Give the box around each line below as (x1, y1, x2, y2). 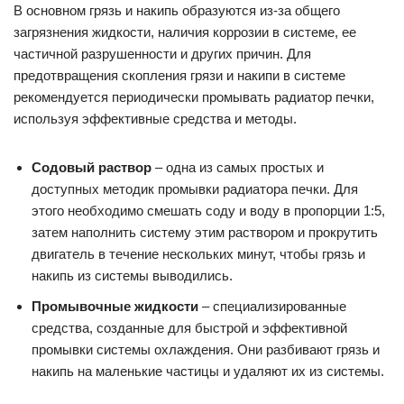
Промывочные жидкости (32, 298, 198, 315)
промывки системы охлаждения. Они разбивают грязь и (32, 342, 380, 358)
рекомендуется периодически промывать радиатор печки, (14, 89, 374, 106)
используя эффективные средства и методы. (14, 111, 297, 127)
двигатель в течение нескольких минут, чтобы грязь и (32, 246, 365, 262)
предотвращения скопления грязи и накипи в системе (14, 68, 345, 84)
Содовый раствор (32, 160, 151, 176)
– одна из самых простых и (151, 160, 324, 176)
